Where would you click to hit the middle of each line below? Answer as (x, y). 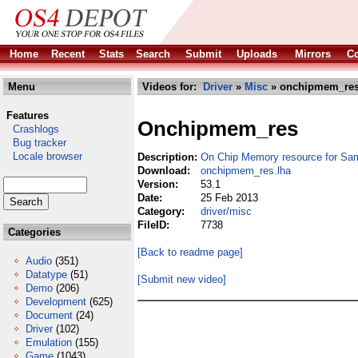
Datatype (46, 274)
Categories (33, 232)
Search (153, 54)
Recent (68, 54)
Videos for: (171, 87)
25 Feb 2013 (229, 198)
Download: (165, 171)
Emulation (49, 342)
